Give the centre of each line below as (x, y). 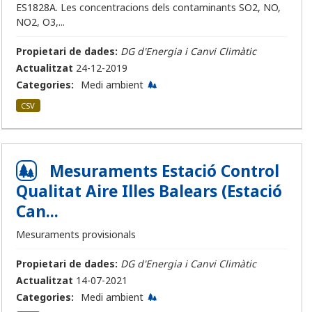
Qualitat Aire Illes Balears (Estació (149, 192)
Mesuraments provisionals (76, 235)
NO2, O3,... (40, 22)
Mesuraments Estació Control (164, 171)
